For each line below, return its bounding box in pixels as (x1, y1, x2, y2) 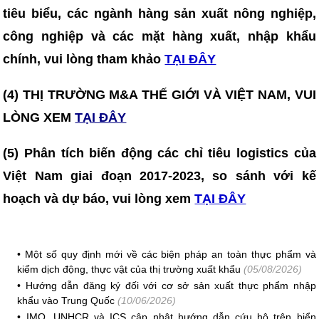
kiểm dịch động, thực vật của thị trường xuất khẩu (17, 263, 241, 275)
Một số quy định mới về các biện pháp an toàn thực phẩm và (25, 249, 316, 260)
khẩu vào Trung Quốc (17, 295, 115, 306)
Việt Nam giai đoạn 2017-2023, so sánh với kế (3, 169, 316, 183)
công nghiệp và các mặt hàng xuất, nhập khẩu (3, 29, 316, 43)
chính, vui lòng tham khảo (3, 52, 162, 66)
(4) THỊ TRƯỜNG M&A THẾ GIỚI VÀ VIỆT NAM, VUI (3, 88, 316, 102)
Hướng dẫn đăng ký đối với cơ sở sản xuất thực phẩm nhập (25, 280, 316, 291)
